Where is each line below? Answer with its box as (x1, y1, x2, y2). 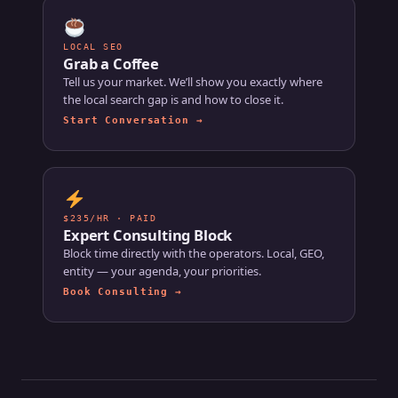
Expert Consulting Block (63, 224, 233, 245)
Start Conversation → (63, 114, 203, 126)
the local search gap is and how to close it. (63, 91, 283, 107)
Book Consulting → (63, 285, 182, 298)
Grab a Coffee (63, 52, 159, 74)
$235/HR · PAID (63, 212, 156, 223)
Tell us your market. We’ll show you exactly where (63, 73, 322, 90)
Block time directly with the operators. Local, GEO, (63, 244, 324, 261)
